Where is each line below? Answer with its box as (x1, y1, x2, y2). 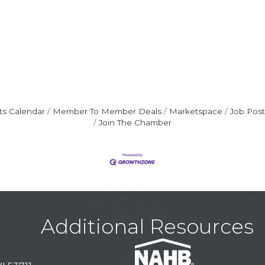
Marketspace (169, 106, 222, 116)
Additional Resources (41, 214, 254, 240)
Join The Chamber (99, 118, 172, 127)
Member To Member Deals (52, 106, 161, 116)
